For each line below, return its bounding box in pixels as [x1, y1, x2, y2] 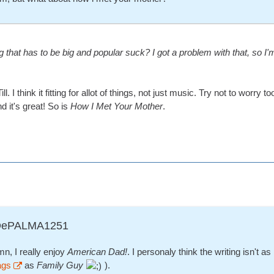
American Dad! [67, 246, 127, 257]
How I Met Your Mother [70, 101, 163, 112]
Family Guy [37, 260, 83, 271]
